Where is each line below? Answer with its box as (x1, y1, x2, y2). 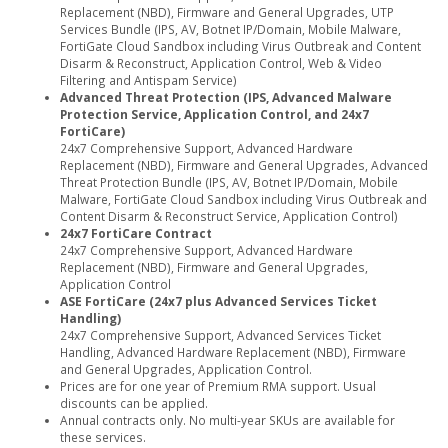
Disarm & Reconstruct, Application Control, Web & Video (60, 55, 382, 72)
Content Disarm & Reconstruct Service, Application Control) (60, 208, 398, 225)
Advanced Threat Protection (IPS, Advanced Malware (60, 89, 392, 106)
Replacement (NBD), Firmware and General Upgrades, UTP (60, 4, 394, 21)
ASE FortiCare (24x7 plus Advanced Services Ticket (60, 293, 377, 310)
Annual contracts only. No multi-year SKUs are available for (60, 412, 395, 429)
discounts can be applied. (60, 395, 208, 412)
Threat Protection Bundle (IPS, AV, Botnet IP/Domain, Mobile (60, 174, 398, 191)
